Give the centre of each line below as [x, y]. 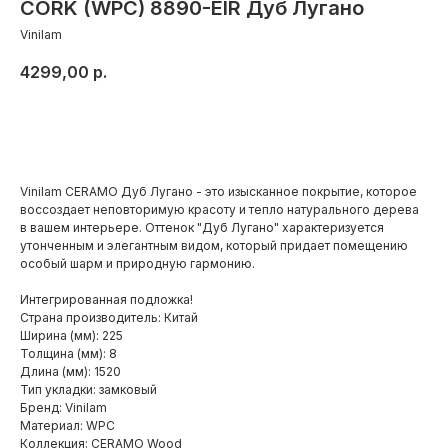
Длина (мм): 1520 [70, 371]
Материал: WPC [67, 425]
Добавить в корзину [224, 127]
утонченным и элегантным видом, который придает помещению [214, 245]
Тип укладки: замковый [88, 389]
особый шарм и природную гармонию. [137, 263]
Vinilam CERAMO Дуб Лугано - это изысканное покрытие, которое [218, 191]
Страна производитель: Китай [109, 317]
